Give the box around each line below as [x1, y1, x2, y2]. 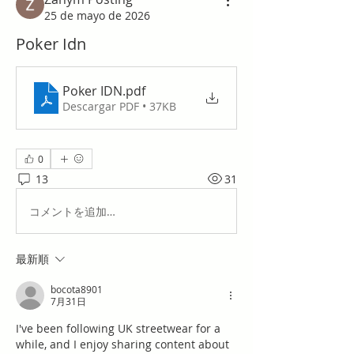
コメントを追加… [29, 203, 115, 219]
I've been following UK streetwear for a [16, 321, 220, 336]
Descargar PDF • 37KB [62, 99, 176, 114]
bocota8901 [51, 283, 103, 296]
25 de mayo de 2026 [44, 8, 150, 23]
